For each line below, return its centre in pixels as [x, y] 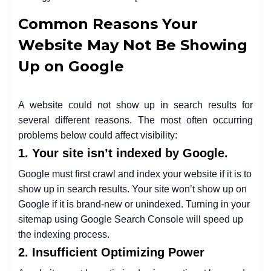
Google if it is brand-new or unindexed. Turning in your [134, 204]
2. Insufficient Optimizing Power [111, 253]
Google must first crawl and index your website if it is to [135, 174]
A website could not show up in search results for [135, 105]
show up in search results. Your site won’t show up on [132, 189]
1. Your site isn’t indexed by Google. [123, 153]
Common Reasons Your [108, 24]
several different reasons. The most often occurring [135, 120]
